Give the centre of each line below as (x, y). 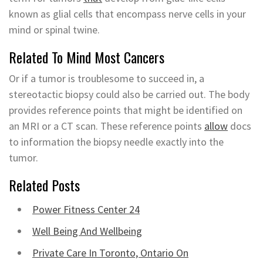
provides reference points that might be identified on (126, 110)
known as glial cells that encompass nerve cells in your (127, 14)
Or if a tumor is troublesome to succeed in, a (107, 78)
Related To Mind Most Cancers (87, 57)
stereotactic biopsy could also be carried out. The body (129, 94)
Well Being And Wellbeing (87, 231)
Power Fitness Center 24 (86, 209)
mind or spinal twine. (54, 30)
